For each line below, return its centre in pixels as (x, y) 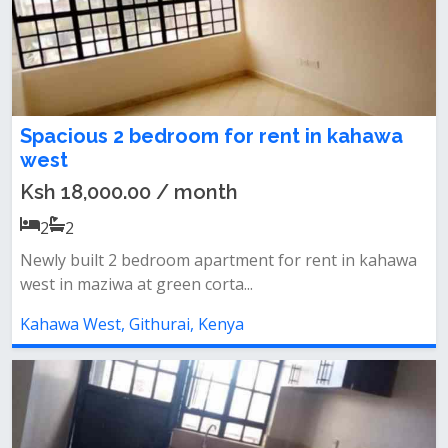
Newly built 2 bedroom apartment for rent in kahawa (218, 260)
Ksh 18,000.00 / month (129, 192)
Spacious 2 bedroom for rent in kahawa (211, 136)
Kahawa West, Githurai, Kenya (132, 324)
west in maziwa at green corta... (136, 284)
